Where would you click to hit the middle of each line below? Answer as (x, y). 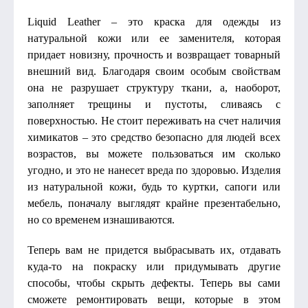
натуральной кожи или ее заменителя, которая (154, 38)
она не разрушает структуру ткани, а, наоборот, (154, 88)
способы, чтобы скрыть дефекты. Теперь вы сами (154, 283)
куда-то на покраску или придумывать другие (154, 266)
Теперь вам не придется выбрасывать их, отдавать (154, 250)
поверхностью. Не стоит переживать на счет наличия (154, 121)
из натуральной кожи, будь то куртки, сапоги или (154, 187)
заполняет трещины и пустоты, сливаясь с (154, 104)
